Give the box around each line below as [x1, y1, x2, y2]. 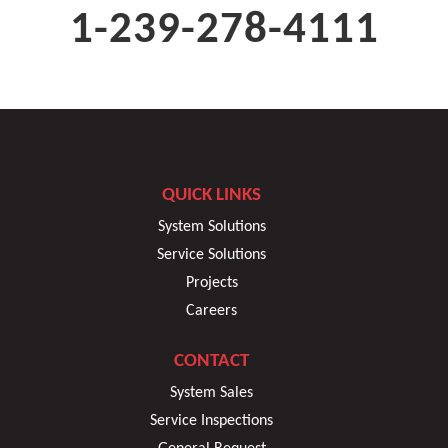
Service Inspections [150, 413, 273, 430]
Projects [185, 275, 238, 292]
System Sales [170, 385, 253, 402]
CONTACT [174, 352, 249, 372]
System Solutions [157, 219, 266, 236]
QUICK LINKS [162, 186, 261, 206]
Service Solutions [157, 247, 266, 264]
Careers [186, 303, 237, 320]
